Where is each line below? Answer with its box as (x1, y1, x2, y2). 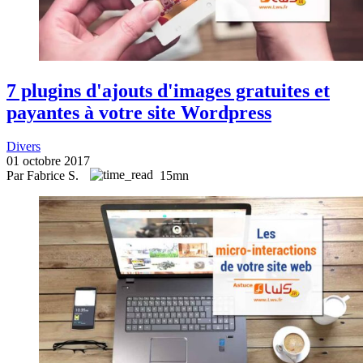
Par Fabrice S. (6, 169, 82, 183)
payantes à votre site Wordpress (6, 101, 271, 123)
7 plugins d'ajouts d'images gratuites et (6, 79, 330, 101)
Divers (6, 139, 41, 154)
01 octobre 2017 (6, 154, 90, 169)
